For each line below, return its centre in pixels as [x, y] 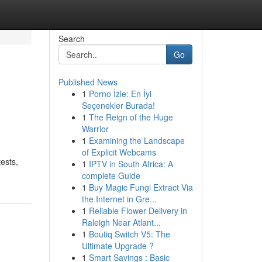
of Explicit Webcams [119, 152]
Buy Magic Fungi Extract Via [141, 187]
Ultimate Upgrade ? [118, 246]
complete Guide [111, 175]
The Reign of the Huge [131, 117]
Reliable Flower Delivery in [138, 211]
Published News [88, 82]
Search [71, 39]
